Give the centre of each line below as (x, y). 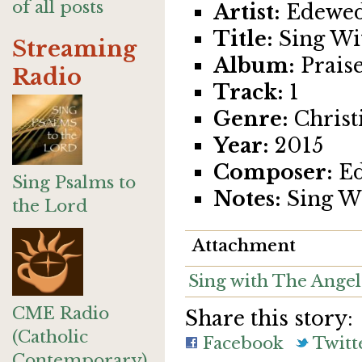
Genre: (251, 119)
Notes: (247, 199)
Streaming (74, 49)
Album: (254, 66)
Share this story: (269, 318)
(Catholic (50, 337)
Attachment (244, 245)
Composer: (273, 173)
